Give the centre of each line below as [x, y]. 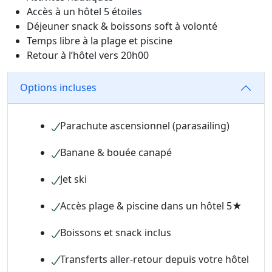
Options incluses [58, 88]
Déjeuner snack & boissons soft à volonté [122, 26]
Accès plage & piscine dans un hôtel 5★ [151, 206]
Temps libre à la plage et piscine [100, 40]
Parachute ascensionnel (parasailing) [145, 125]
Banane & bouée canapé [116, 152]
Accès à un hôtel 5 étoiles [84, 11]
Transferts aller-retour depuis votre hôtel [155, 259]
